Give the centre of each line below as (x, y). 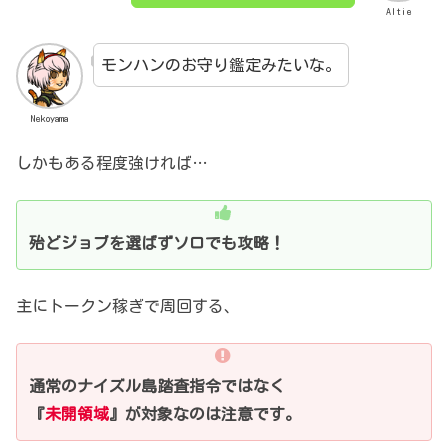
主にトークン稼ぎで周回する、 (128, 306)
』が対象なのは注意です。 (205, 413)
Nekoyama (49, 118)
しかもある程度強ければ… (112, 163)
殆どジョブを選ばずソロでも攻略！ (157, 242)
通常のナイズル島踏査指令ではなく (157, 385)
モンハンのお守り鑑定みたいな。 (220, 64)
